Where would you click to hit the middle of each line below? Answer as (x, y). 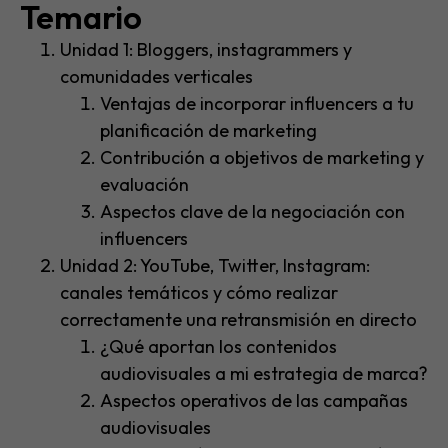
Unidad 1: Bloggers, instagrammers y (206, 50)
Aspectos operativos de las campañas (254, 401)
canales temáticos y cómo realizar (199, 293)
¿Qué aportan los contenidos (218, 347)
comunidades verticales (156, 77)
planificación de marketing (208, 131)
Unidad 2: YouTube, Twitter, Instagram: (215, 266)
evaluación (144, 185)
